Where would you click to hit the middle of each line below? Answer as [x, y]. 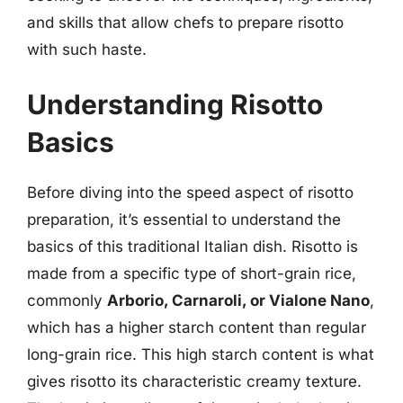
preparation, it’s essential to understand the [184, 219]
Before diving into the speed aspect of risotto [190, 193]
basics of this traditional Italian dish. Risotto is [193, 246]
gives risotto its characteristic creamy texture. [194, 381]
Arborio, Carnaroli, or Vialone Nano [238, 300]
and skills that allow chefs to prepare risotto [185, 22]
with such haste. [87, 49]
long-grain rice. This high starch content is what [201, 354]
